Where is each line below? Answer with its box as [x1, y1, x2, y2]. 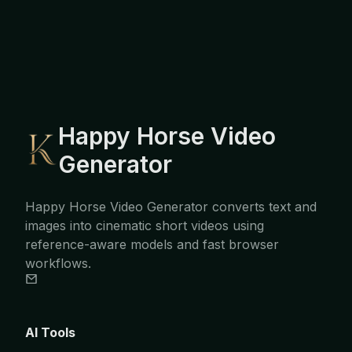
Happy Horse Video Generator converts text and [25, 199, 317, 214]
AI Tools [25, 324, 75, 340]
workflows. [25, 255, 91, 271]
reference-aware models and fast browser [25, 236, 279, 252]
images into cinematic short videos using [25, 218, 264, 233]
